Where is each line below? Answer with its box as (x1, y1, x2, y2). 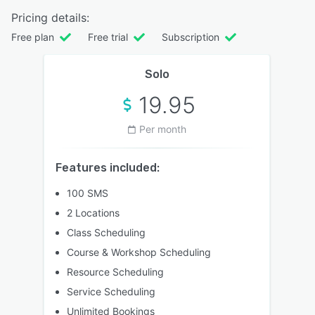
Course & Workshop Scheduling (67, 245, 211, 258)
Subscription (162, 30, 219, 43)
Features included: (56, 160, 160, 174)
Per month (139, 122, 186, 135)
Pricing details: (11, 10, 89, 25)
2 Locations (67, 206, 120, 219)
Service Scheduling (67, 285, 155, 297)
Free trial (88, 30, 128, 43)
